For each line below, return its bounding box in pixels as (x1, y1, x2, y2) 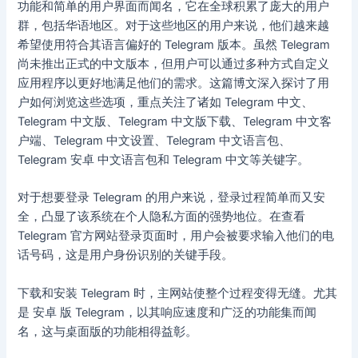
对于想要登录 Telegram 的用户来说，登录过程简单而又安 (18, 190, 326, 205)
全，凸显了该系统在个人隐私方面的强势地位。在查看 (18, 209, 306, 225)
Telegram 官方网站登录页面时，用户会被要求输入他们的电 (18, 229, 335, 244)
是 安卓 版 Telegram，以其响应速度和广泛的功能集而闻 (18, 304, 317, 320)
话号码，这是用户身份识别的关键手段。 (18, 248, 234, 263)
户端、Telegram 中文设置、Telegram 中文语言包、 (18, 133, 292, 148)
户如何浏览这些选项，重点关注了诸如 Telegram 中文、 (18, 94, 314, 109)
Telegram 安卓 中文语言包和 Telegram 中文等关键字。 (18, 152, 310, 167)
